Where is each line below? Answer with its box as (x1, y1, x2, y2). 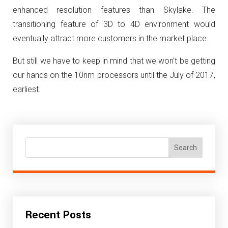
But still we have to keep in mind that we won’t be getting (13, 56, 215, 66)
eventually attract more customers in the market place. (13, 34, 209, 44)
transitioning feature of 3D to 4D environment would (13, 19, 215, 30)
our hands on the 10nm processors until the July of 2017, (13, 70, 215, 80)
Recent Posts (25, 207, 91, 223)
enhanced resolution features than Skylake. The (13, 5, 215, 15)
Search (174, 144, 197, 152)
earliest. (13, 84, 41, 95)
